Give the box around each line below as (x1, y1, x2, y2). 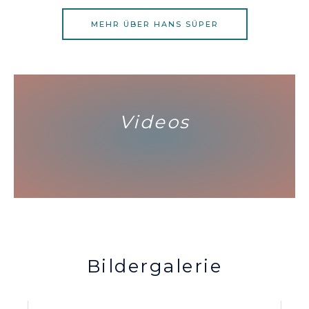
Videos (119, 111, 190, 133)
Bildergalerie (86, 255, 223, 277)
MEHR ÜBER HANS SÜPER (90, 19, 219, 29)
